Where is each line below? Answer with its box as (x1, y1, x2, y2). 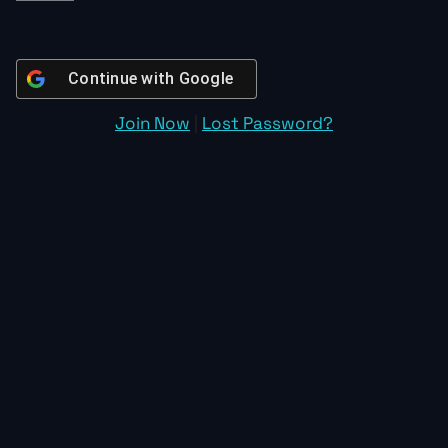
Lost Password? (202, 112, 333, 134)
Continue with (68, 69, 179, 88)
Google (178, 69, 233, 88)
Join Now (115, 112, 190, 134)
